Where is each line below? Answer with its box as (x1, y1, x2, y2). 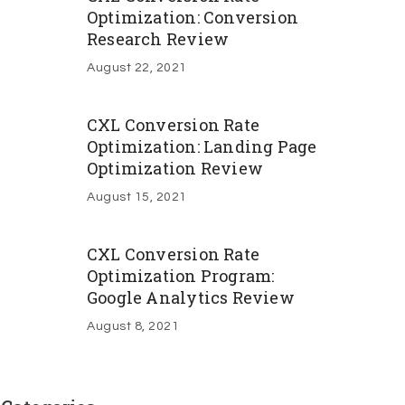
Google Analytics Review (87, 287, 295, 308)
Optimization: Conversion (87, 6, 299, 28)
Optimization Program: (87, 265, 275, 287)
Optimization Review (87, 157, 263, 179)
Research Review (87, 28, 230, 50)
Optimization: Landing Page (87, 136, 317, 157)
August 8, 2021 (87, 320, 179, 333)
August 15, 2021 (87, 191, 187, 203)
